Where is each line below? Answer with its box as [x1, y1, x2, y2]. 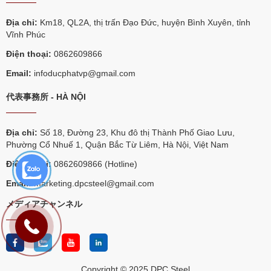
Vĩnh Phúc [6, 29, 45, 39]
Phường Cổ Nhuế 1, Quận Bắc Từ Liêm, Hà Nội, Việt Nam [6, 139, 229, 149]
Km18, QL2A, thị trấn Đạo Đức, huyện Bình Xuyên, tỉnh [38, 17, 250, 27]
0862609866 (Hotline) [51, 158, 137, 169]
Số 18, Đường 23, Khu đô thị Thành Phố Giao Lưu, [38, 127, 235, 137]
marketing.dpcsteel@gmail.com [31, 178, 154, 188]
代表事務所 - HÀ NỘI [6, 91, 86, 102]
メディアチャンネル [6, 198, 82, 209]
